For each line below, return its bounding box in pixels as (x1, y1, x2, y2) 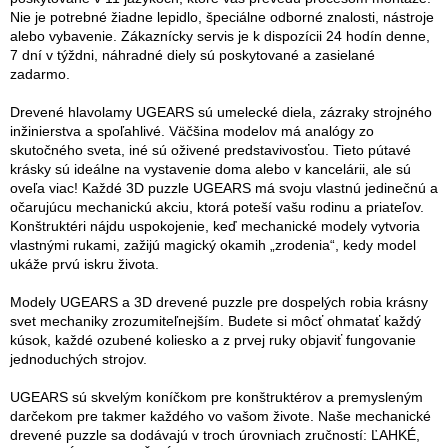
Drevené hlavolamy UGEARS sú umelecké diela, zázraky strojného (10, 103, 432, 120)
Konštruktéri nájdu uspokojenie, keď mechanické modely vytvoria (10, 217, 420, 234)
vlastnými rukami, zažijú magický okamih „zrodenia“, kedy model (10, 236, 416, 253)
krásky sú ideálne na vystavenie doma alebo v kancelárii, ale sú (10, 160, 411, 177)
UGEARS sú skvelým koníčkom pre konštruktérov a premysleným (10, 388, 423, 405)
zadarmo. (10, 65, 70, 82)
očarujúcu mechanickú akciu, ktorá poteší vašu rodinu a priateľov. (10, 198, 424, 215)
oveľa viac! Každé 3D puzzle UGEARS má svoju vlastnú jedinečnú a (10, 179, 438, 196)
